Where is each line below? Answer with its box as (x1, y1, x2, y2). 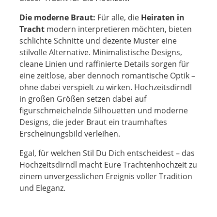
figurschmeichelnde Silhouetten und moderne (19, 105, 188, 116)
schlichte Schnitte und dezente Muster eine (19, 35, 177, 46)
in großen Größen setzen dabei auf (19, 93, 146, 104)
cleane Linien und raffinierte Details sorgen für (19, 59, 189, 69)
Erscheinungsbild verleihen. (19, 128, 120, 139)
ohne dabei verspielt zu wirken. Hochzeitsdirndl (19, 82, 192, 93)
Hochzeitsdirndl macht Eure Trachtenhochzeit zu (19, 159, 197, 170)
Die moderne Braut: (19, 12, 97, 23)
